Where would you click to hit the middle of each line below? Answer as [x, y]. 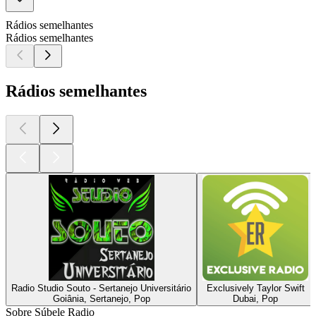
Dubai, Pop [255, 298]
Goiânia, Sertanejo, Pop [101, 298]
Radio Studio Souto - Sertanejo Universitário [101, 288]
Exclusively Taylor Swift [255, 288]
